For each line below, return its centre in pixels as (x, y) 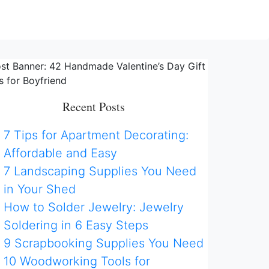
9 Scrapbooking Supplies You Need (104, 243)
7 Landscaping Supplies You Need (100, 171)
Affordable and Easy (60, 153)
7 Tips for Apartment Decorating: (96, 135)
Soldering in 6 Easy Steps (76, 225)
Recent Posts (94, 107)
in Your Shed (40, 189)
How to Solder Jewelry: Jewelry (94, 207)
